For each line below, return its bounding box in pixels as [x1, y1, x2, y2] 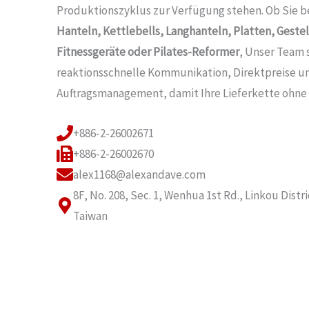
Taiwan [73, 208, 108, 223]
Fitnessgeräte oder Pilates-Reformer [57, 44, 239, 60]
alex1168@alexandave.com [73, 166, 206, 182]
